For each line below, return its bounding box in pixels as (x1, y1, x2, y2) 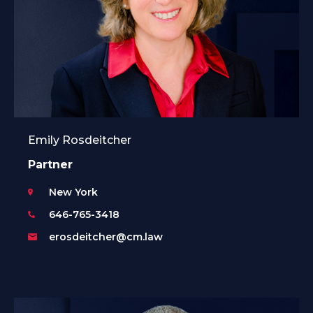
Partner (28, 157, 73, 171)
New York (49, 185, 98, 198)
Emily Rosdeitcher (28, 133, 131, 147)
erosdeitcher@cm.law (49, 230, 163, 243)
